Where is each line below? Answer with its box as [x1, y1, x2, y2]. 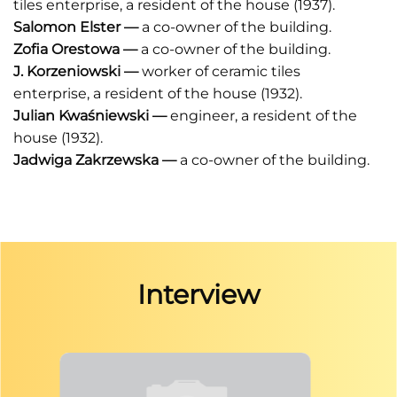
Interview [137, 278, 260, 311]
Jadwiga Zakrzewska [13, 152, 162, 168]
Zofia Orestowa [13, 41, 123, 58]
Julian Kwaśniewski [13, 107, 152, 124]
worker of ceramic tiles [142, 63, 300, 80]
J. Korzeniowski [13, 63, 124, 80]
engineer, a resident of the [170, 107, 357, 124]
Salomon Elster [13, 19, 124, 35]
